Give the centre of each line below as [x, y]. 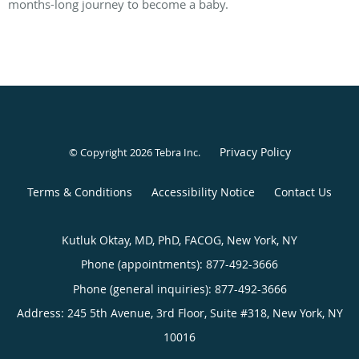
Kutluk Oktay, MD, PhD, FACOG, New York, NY [179, 240]
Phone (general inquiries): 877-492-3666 [179, 289]
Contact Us [303, 192]
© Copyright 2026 [111, 153]
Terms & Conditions [80, 192]
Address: [42, 313]
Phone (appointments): [143, 264]
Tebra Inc [176, 153]
